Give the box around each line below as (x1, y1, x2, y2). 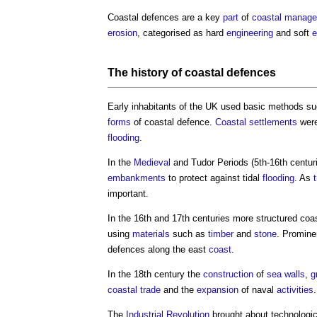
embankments (108, 172, 166, 183)
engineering (226, 27, 273, 38)
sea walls (267, 268, 305, 279)
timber (208, 228, 234, 239)
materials (132, 228, 170, 239)
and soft (273, 27, 312, 38)
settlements (249, 116, 297, 127)
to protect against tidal (166, 172, 263, 183)
